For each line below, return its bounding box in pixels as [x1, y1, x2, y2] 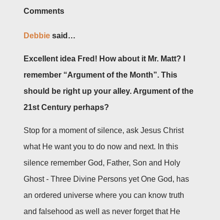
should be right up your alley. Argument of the [24, 86, 193, 95]
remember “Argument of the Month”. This [24, 70, 177, 79]
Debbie [24, 31, 50, 40]
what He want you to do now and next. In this [24, 142, 178, 151]
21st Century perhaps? [24, 103, 109, 111]
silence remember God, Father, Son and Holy [24, 158, 180, 167]
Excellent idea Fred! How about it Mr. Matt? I [24, 54, 185, 63]
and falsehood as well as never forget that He [24, 207, 180, 216]
